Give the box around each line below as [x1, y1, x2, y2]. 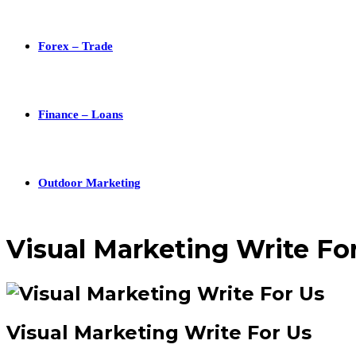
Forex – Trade [38, 39, 113, 52]
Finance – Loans [38, 107, 123, 121]
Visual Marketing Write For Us [6, 320, 311, 344]
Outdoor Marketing [38, 176, 141, 189]
